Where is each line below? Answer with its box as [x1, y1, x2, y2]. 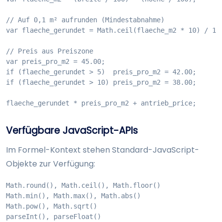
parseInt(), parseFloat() [6, 213, 101, 221]
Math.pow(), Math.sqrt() [6, 202, 97, 211]
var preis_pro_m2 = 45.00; [6, 57, 105, 66]
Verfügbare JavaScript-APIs [6, 124, 138, 138]
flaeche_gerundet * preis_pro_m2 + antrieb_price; [6, 99, 196, 108]
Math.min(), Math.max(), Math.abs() [6, 192, 141, 200]
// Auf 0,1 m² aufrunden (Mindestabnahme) [6, 16, 165, 24]
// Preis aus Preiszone [6, 47, 93, 55]
